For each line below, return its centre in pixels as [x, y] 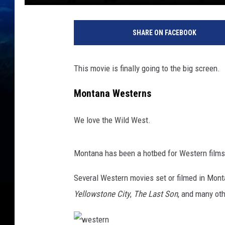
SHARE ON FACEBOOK [164, 32]
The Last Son [156, 194]
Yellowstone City [102, 194]
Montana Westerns [113, 94]
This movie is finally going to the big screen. [147, 68]
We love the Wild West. [112, 120]
